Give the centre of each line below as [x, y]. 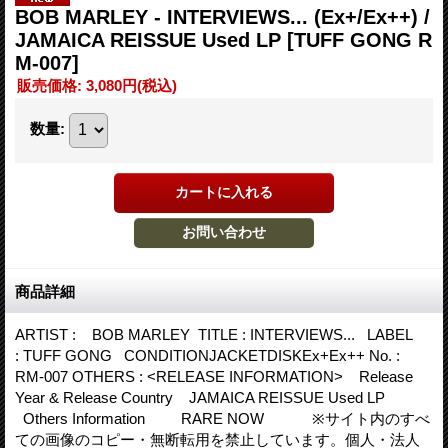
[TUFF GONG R [359, 39]
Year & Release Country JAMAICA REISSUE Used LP [202, 397]
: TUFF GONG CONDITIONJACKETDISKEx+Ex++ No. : [215, 355]
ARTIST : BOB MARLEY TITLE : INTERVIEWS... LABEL [213, 334]
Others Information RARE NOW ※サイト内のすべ [222, 418]
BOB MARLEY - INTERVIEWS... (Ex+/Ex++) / [222, 16]
